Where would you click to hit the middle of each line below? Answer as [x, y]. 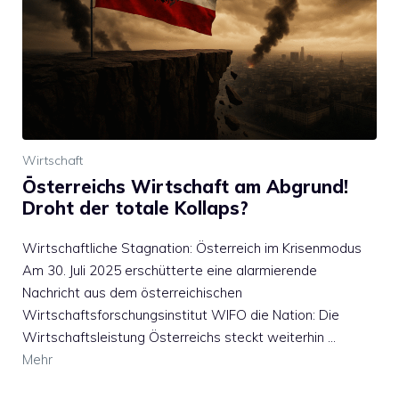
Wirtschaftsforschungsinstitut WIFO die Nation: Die [181, 314]
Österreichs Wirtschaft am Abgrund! [185, 186]
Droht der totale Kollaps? [135, 208]
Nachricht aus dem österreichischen [132, 292]
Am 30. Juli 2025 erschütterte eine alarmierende [170, 270]
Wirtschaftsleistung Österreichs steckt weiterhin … [179, 337]
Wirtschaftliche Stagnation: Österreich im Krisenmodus [192, 248]
